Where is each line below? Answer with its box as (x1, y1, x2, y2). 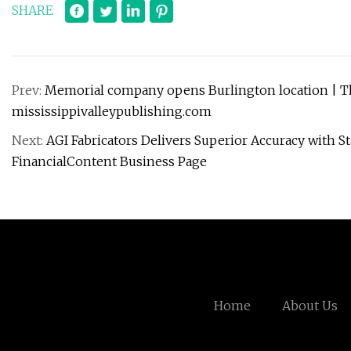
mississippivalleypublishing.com (12, 103, 212, 120)
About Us (281, 298, 338, 314)
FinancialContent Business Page (12, 154, 207, 170)
